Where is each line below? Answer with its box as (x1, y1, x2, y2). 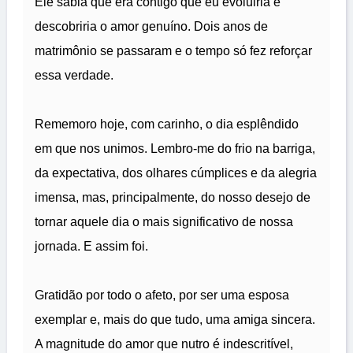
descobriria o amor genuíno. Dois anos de (35, 20, 268, 34)
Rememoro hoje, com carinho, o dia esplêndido (35, 117, 299, 132)
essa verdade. (35, 69, 113, 83)
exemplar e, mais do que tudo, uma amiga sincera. (35, 313, 315, 327)
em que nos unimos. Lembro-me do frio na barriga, (35, 142, 315, 156)
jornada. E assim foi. (35, 240, 148, 254)
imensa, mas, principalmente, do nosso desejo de (35, 191, 310, 205)
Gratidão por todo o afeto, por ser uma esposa (35, 288, 289, 303)
